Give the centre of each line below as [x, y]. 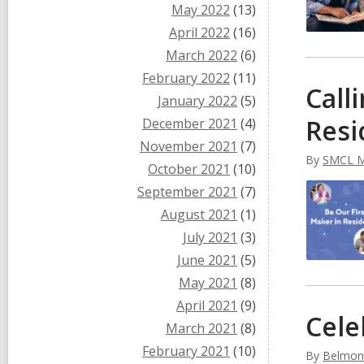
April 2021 [207, 305]
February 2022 [186, 78]
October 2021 [189, 169]
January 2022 [197, 101]
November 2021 [188, 146]
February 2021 [186, 351]
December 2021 [190, 123]
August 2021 [199, 214]
